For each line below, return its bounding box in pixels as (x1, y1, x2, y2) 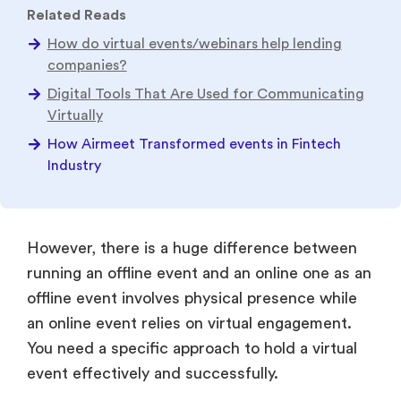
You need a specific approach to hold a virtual (27, 340, 357, 357)
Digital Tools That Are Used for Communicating (47, 87, 364, 102)
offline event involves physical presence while (27, 290, 357, 307)
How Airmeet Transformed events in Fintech (47, 137, 341, 152)
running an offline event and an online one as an (27, 265, 371, 282)
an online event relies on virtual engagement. (27, 315, 352, 332)
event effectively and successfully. (27, 365, 283, 382)
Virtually (47, 108, 103, 124)
